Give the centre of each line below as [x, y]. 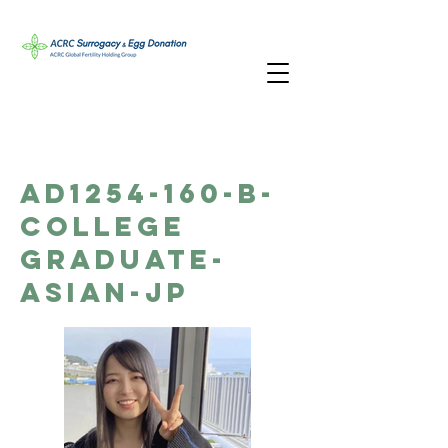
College [103, 226]
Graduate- [123, 259]
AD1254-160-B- [148, 193]
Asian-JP [105, 292]
